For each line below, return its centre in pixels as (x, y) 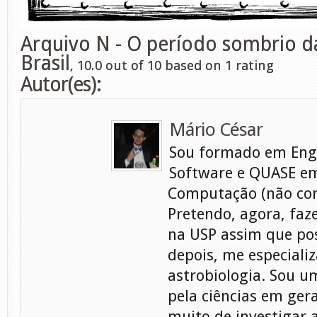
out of (125, 65)
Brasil (45, 63)
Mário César (216, 129)
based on (193, 65)
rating (253, 65)
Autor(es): (61, 85)
